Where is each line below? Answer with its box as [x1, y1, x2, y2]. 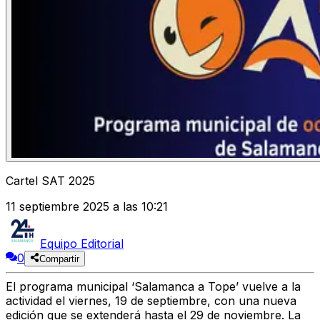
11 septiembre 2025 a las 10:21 [6, 199, 168, 214]
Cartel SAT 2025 [6, 174, 95, 189]
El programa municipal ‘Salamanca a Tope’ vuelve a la [6, 279, 301, 294]
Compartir [39, 254, 80, 265]
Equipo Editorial [40, 236, 124, 251]
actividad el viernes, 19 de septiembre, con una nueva [6, 294, 296, 309]
